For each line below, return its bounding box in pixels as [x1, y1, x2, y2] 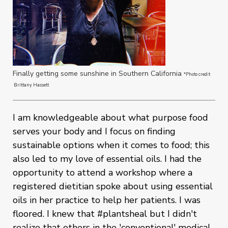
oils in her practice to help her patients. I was [13, 194, 201, 207]
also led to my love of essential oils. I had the [13, 153, 202, 165]
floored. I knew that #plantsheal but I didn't [13, 208, 197, 220]
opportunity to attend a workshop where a [13, 166, 192, 179]
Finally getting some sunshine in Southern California [13, 69, 184, 79]
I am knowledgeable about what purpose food [13, 111, 208, 124]
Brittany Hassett [13, 82, 50, 89]
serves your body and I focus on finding [13, 125, 176, 138]
